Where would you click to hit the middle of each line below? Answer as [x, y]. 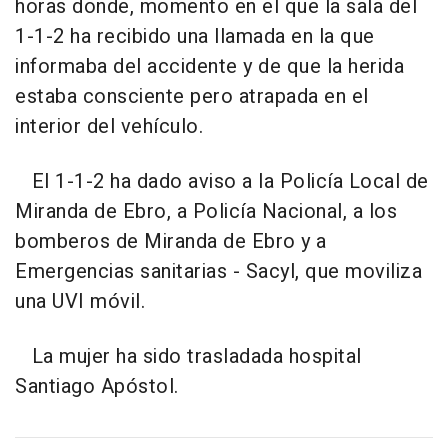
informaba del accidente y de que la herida [209, 66]
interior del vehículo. [109, 126]
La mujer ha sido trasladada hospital [188, 356]
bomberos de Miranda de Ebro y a [171, 241]
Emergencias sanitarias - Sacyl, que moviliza [218, 271]
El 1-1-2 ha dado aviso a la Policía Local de [222, 181]
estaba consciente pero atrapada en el [192, 96]
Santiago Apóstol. [97, 386]
